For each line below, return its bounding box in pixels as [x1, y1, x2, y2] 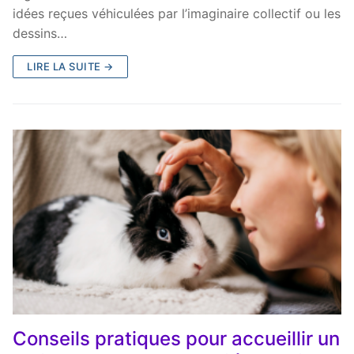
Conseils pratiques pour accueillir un [13, 326, 340, 350]
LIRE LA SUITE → [27, 59, 114, 73]
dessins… [13, 24, 67, 41]
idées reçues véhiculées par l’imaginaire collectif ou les [13, 5, 341, 21]
